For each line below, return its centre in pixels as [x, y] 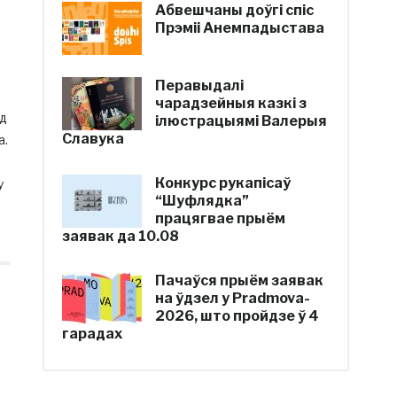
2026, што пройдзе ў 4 [237, 316]
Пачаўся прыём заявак [240, 280]
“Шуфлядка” [202, 201]
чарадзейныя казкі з [231, 103]
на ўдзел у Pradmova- [233, 298]
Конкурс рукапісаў [223, 183]
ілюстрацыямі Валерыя [241, 121]
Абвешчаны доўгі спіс [235, 10]
